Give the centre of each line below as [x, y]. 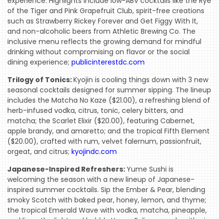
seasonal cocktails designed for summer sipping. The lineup [109, 90]
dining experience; [39, 62]
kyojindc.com [94, 152]
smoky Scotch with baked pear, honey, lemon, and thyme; [107, 200]
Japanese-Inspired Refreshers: [67, 169]
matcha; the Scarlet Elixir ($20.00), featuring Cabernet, [101, 121]
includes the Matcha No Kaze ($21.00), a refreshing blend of [109, 100]
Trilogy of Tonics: [40, 80]
